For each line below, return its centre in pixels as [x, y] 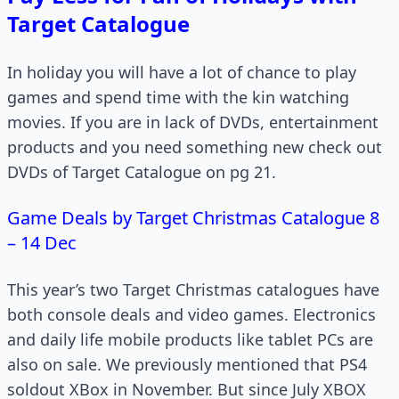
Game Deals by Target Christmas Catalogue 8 [193, 218]
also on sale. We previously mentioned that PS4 [187, 364]
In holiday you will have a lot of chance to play [182, 72]
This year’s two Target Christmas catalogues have [193, 289]
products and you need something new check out [195, 147]
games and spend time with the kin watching [178, 97]
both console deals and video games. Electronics [191, 314]
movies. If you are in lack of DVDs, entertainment [193, 122]
